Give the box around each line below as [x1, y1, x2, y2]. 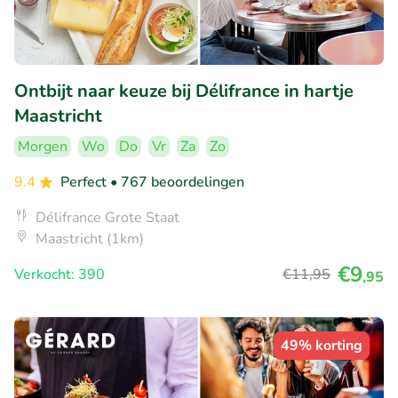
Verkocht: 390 [14, 264, 105, 284]
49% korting [281, 335, 362, 355]
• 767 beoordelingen [110, 171, 244, 192]
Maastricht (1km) [36, 228, 144, 249]
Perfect [60, 171, 110, 192]
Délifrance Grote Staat [36, 207, 179, 227]
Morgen [18, 136, 68, 156]
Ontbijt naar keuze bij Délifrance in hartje [14, 78, 354, 103]
